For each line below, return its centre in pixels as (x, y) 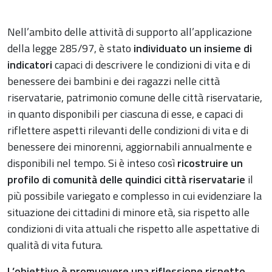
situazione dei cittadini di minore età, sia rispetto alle (128, 212)
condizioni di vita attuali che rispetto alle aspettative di (133, 229)
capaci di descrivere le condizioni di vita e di (151, 65)
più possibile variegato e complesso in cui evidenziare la (134, 196)
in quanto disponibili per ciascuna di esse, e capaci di (125, 114)
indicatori (30, 65)
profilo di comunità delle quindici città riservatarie (126, 180)
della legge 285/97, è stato (70, 49)
